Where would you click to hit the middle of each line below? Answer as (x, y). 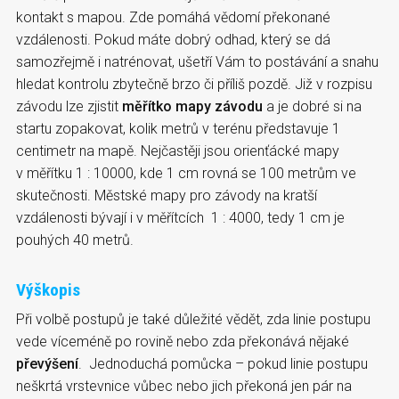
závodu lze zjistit (69, 106)
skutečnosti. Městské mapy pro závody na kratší (167, 195)
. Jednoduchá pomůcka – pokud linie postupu (223, 363)
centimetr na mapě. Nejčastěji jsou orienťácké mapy (178, 151)
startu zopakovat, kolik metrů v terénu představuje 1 (178, 128)
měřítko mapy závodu (192, 106)
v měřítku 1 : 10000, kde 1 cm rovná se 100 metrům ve (186, 173)
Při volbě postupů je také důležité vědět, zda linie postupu (193, 319)
